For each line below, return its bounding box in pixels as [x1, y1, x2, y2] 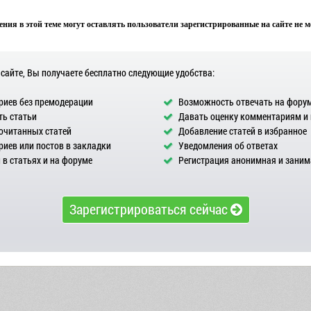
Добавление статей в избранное [176, 124, 307, 137]
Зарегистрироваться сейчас [69, 200, 230, 218]
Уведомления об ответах [176, 139, 278, 152]
